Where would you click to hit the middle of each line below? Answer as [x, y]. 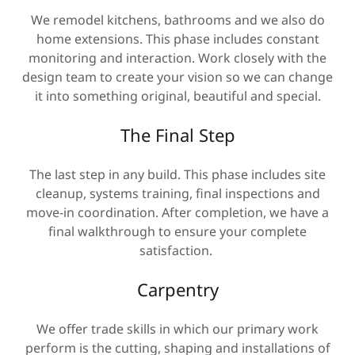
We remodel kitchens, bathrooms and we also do [177, 20]
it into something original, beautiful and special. [177, 96]
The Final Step [177, 135]
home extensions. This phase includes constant [177, 39]
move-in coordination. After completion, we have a [177, 212]
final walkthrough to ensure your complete [177, 231]
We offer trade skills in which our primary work [177, 329]
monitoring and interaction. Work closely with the [177, 58]
